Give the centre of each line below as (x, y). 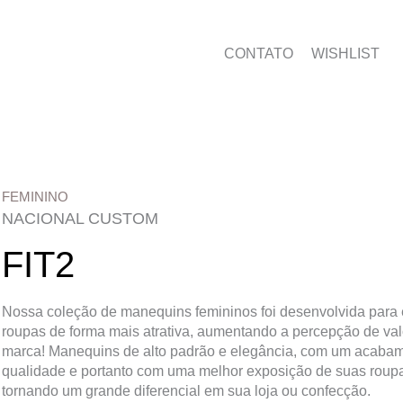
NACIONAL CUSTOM (81, 219)
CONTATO (258, 54)
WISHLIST (345, 54)
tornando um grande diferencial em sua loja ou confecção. (187, 391)
